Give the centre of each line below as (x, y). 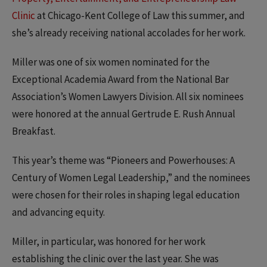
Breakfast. (35, 131)
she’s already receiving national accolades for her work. (129, 33)
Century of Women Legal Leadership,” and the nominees (131, 178)
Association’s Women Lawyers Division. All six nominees (128, 97)
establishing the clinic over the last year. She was (115, 259)
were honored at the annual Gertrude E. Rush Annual (124, 114)
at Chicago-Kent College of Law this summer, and (140, 16)
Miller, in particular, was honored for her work (109, 242)
